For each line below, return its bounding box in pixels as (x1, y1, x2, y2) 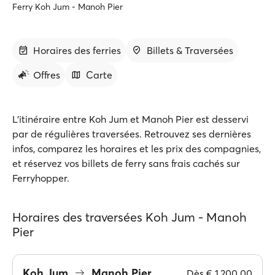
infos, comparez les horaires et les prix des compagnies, (12, 142, 261, 155)
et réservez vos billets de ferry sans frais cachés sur (12, 157, 240, 169)
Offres (33, 69, 60, 81)
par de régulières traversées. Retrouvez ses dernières (12, 128, 251, 140)
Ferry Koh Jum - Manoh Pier (12, 1, 123, 12)
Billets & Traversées (147, 44, 233, 56)
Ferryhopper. (12, 172, 69, 184)
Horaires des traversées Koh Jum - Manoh (12, 209, 247, 225)
